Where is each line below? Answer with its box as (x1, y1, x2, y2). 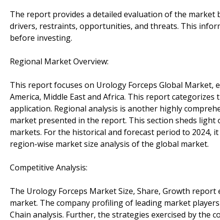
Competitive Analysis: (10, 162, 87, 173)
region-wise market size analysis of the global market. (10, 138, 209, 149)
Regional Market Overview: (10, 55, 109, 67)
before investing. (10, 32, 72, 43)
